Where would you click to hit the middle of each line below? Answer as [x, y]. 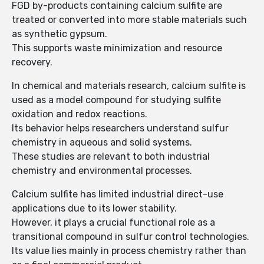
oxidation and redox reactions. [80, 114]
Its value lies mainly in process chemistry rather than [129, 251]
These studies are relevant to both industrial [111, 157]
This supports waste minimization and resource [117, 48]
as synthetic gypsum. [60, 34]
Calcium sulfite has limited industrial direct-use [118, 194]
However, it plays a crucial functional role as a [113, 223]
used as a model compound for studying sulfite [116, 100]
